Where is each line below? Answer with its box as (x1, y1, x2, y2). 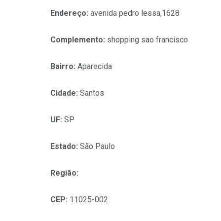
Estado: (50, 142, 80, 151)
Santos (80, 88, 104, 98)
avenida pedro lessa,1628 (90, 8, 180, 18)
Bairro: (50, 62, 77, 72)
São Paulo (80, 142, 115, 151)
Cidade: (50, 88, 80, 98)
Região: (50, 168, 78, 178)
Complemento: (50, 35, 107, 45)
